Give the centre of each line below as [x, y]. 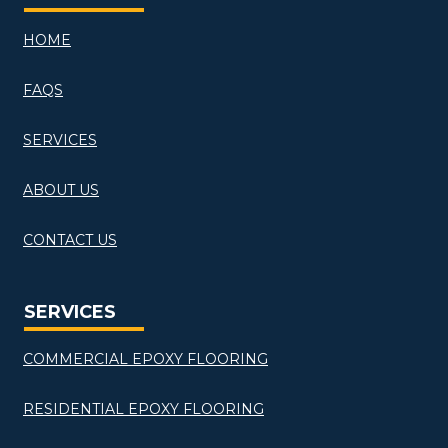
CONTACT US [70, 240]
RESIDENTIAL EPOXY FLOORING [143, 409]
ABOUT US [61, 190]
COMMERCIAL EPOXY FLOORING [145, 359]
